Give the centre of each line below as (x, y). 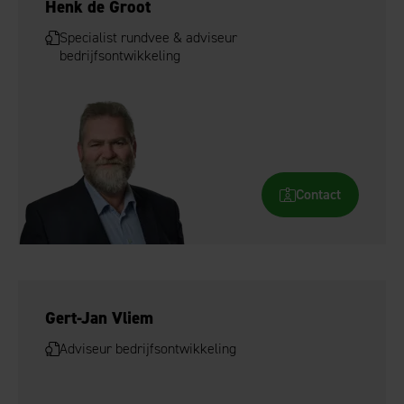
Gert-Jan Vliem (99, 318)
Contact (318, 194)
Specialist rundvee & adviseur (148, 37)
